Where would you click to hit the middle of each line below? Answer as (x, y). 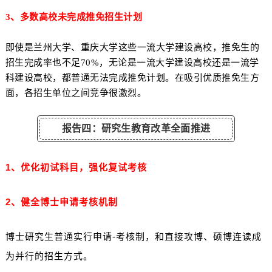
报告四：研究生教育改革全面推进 (136, 129)
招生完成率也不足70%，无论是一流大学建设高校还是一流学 (132, 62)
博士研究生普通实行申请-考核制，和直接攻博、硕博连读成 (133, 237)
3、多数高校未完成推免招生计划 (74, 17)
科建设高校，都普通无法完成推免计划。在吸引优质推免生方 (132, 77)
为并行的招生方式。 (49, 256)
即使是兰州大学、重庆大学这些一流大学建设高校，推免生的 (132, 47)
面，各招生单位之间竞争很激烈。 (76, 93)
